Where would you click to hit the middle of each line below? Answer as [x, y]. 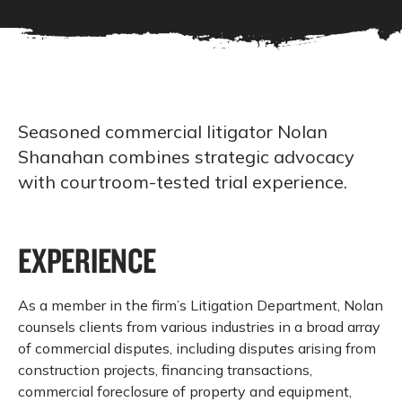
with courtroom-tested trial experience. [183, 181]
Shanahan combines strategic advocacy [186, 156]
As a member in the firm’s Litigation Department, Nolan [201, 305]
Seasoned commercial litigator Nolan [173, 131]
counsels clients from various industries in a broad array [199, 326]
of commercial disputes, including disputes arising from [197, 348]
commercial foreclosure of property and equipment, [185, 391]
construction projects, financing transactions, [165, 369]
